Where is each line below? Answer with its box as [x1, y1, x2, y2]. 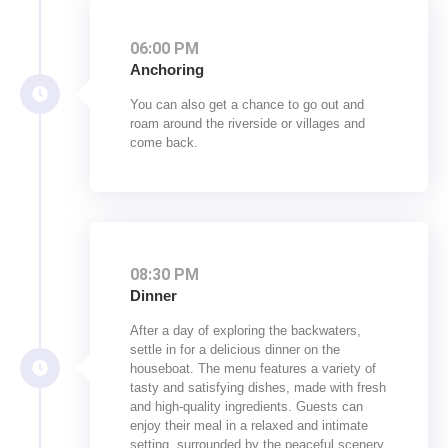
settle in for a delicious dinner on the [130, 342, 340, 358]
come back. [130, 135, 198, 151]
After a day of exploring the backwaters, [130, 323, 361, 339]
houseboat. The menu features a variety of [130, 361, 376, 377]
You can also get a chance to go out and [130, 97, 364, 113]
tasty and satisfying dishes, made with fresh [130, 380, 386, 396]
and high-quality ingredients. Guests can [130, 399, 363, 415]
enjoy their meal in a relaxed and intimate [130, 418, 368, 434]
